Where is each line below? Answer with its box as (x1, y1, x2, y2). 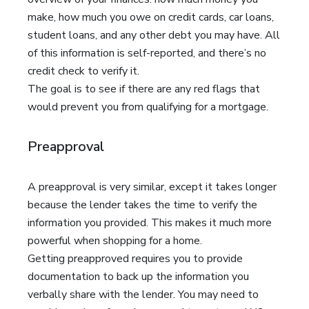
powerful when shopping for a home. (28, 233, 202, 248)
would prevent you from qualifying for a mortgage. (28, 99, 268, 114)
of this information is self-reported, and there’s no (28, 46, 266, 61)
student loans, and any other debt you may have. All (28, 28, 280, 43)
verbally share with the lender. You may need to (28, 287, 259, 302)
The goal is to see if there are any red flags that (28, 81, 260, 97)
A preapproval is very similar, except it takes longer (28, 179, 277, 195)
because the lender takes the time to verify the (28, 197, 257, 212)
